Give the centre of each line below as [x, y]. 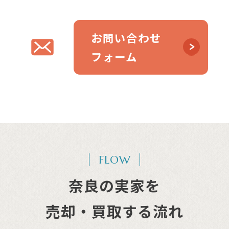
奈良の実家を [114, 185]
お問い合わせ [126, 38]
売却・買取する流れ [114, 211]
